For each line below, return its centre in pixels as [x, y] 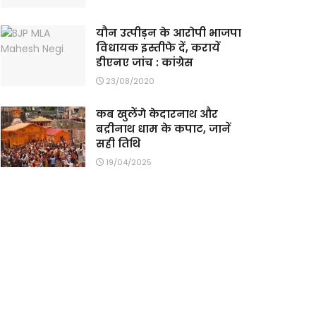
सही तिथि [118, 143]
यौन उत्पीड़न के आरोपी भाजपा [169, 32]
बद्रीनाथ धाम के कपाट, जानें [163, 128]
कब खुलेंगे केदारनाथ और [157, 114]
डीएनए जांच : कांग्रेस [145, 62]
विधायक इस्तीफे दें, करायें [158, 47]
